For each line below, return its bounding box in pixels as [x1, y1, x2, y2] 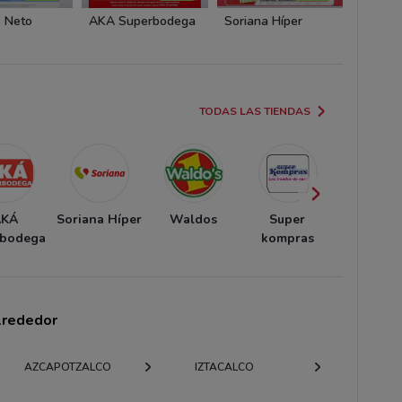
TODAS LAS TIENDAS [199, 103, 311, 118]
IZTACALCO [194, 359, 254, 374]
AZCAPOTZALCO [24, 359, 112, 374]
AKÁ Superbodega [89, 12, 197, 30]
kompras [260, 229, 314, 247]
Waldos [169, 210, 217, 228]
